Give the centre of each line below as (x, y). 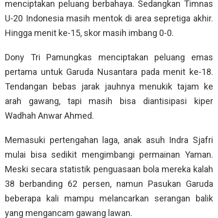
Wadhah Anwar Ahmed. (49, 116)
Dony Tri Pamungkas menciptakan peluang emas (109, 57)
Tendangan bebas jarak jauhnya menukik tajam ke (109, 87)
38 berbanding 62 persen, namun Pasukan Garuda (109, 184)
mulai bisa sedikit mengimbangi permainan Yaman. (109, 155)
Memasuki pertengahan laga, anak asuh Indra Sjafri (109, 140)
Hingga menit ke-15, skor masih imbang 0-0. (89, 33)
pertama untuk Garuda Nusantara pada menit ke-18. (109, 72)
